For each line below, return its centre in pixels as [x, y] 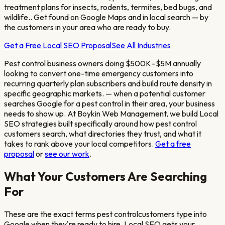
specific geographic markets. [54, 93]
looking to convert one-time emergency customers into [99, 73]
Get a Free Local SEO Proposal [58, 45]
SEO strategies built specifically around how [79, 123]
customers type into [173, 214]
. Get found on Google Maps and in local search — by [119, 17]
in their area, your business [169, 103]
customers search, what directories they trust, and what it [103, 133]
